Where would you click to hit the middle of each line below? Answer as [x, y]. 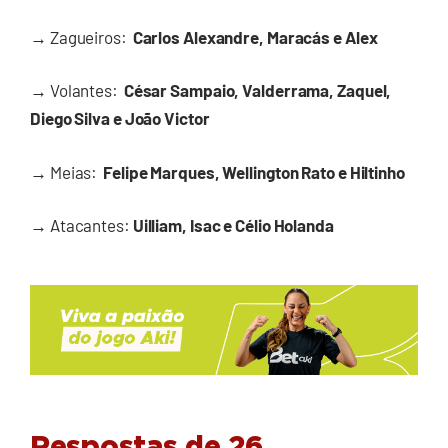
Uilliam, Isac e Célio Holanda [233, 225]
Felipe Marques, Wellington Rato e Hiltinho [252, 171]
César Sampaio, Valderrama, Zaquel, [256, 90]
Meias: [75, 171]
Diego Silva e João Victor [120, 118]
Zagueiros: [88, 36]
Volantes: [83, 90]
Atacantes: [89, 225]
